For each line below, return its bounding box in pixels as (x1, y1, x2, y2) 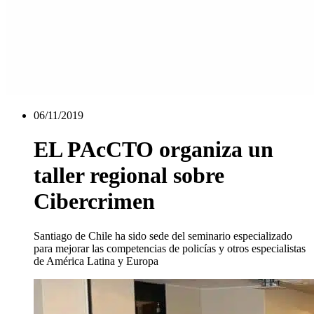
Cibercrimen (34, 189, 155, 214)
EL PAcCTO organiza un (34, 137, 273, 163)
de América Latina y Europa (34, 254, 158, 267)
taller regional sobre (34, 163, 224, 189)
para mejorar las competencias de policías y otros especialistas (34, 242, 306, 254)
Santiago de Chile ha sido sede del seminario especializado (34, 229, 292, 242)
